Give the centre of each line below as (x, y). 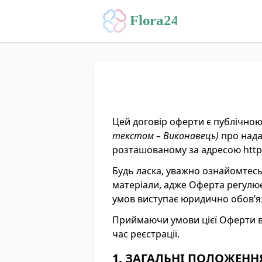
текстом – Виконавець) (166, 136)
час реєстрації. (146, 234)
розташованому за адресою (178, 150)
